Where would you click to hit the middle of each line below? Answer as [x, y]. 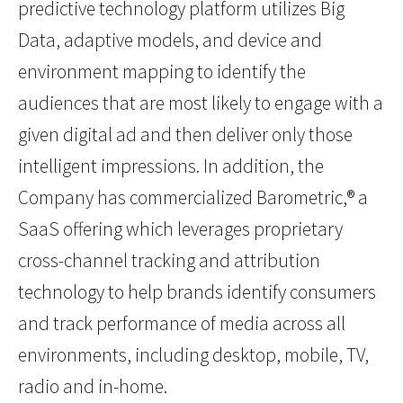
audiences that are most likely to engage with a [201, 103]
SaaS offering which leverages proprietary [180, 229]
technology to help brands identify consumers [197, 292]
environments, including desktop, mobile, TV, [193, 355]
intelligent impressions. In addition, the [171, 166]
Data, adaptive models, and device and [170, 40]
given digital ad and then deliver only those [185, 135]
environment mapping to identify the [162, 72]
